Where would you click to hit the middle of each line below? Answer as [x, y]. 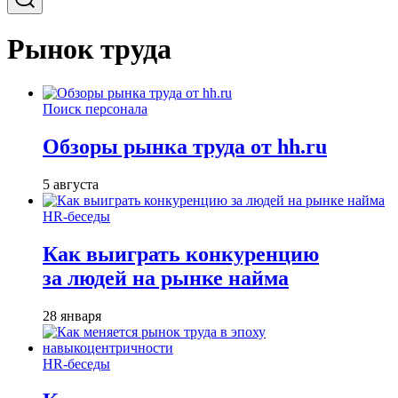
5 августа [71, 184]
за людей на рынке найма [166, 278]
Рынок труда [89, 49]
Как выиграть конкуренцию [181, 254]
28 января [72, 315]
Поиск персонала [95, 108]
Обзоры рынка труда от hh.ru [185, 146]
